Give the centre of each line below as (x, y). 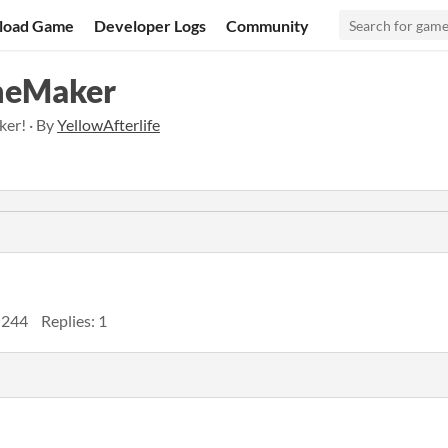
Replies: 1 (74, 320)
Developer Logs (150, 25)
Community (268, 25)
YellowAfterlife (108, 124)
